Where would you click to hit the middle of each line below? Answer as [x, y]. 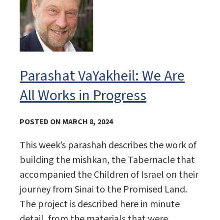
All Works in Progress [83, 96]
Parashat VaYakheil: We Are [102, 76]
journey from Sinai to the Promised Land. [103, 190]
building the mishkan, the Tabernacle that [107, 160]
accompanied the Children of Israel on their [109, 175]
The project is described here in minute [100, 205]
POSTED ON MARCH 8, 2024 [66, 122]
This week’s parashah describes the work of [108, 146]
